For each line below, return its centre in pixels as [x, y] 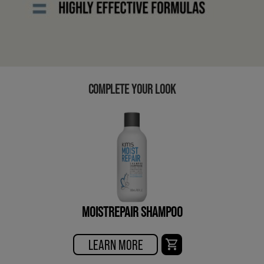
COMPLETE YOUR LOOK [132, 88]
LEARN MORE [115, 244]
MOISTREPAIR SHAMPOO [132, 211]
